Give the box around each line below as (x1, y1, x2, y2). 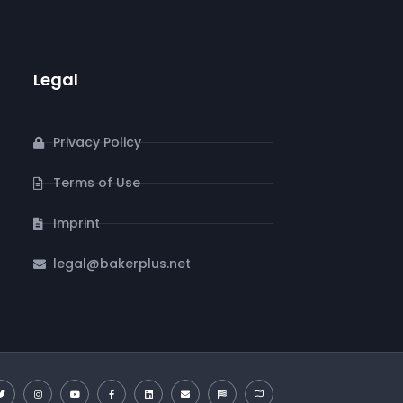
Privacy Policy (53, 133, 142, 151)
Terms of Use (53, 174, 141, 192)
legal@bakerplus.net (53, 255, 192, 273)
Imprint (53, 214, 101, 232)
